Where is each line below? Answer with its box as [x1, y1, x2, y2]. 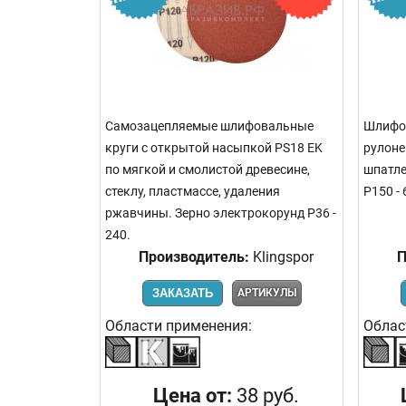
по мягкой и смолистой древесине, [105, 161, 310, 178]
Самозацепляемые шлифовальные [105, 118, 314, 134]
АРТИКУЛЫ [237, 285, 296, 299]
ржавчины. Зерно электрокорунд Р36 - [105, 205, 336, 221]
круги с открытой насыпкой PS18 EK [105, 140, 323, 156]
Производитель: [139, 247, 249, 266]
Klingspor [249, 247, 314, 266]
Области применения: [105, 316, 252, 334]
